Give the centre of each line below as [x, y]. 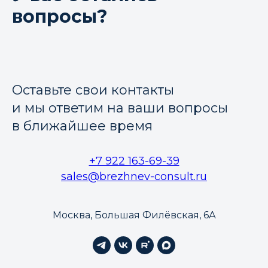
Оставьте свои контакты [93, 90]
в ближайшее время [82, 126]
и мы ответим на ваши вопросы [120, 108]
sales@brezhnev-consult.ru [134, 176]
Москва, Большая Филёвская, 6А [134, 215]
